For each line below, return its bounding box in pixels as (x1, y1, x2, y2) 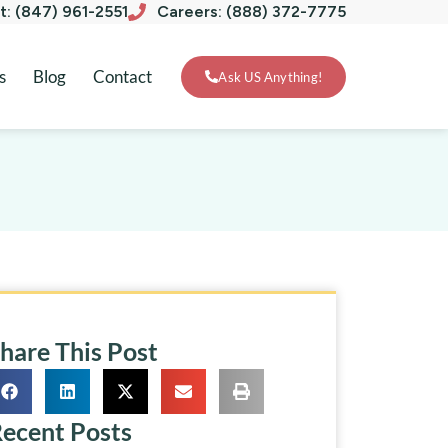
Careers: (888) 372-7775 (157, 2, 346, 21)
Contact (93, 66, 153, 88)
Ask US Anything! (218, 68, 322, 85)
